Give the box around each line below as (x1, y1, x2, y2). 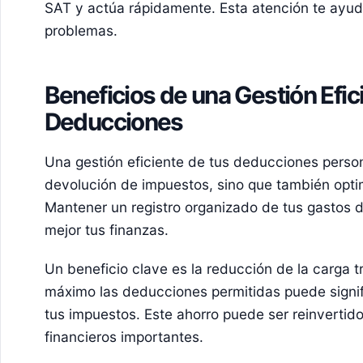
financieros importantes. (44, 327, 203, 345)
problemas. (44, 22, 117, 40)
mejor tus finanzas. (44, 221, 169, 239)
